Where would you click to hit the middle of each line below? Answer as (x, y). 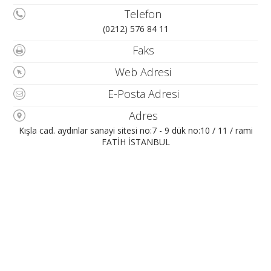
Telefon (143, 14)
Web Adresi (143, 72)
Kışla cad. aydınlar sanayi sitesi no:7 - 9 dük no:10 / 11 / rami (135, 131)
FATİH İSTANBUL (135, 142)
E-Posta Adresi (143, 94)
